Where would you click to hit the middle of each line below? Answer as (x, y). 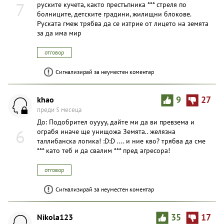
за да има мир (59, 33)
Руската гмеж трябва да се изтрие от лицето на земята (123, 23)
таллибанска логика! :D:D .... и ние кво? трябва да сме (121, 141)
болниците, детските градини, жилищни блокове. (114, 14)
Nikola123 (55, 216)
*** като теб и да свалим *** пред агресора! (103, 150)
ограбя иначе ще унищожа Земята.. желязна (106, 131)
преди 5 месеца (59, 109)
